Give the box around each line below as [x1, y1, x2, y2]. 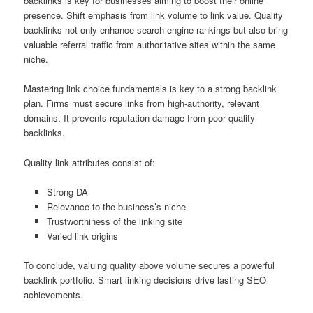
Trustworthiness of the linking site [46, 214, 182, 228]
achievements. [24, 287, 84, 301]
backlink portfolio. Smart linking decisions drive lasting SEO [24, 272, 267, 286]
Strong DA [46, 184, 88, 198]
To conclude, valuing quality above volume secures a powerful [24, 258, 275, 272]
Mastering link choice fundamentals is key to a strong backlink [24, 82, 277, 96]
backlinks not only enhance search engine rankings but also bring [24, 23, 289, 37]
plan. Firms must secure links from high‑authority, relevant [24, 96, 260, 110]
